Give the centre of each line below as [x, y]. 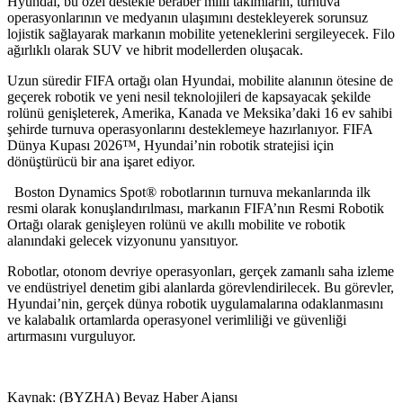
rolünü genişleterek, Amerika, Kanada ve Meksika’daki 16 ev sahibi [200, 112]
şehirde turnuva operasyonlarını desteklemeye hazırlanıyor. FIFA [190, 129]
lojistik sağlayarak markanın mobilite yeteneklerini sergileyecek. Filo [201, 33]
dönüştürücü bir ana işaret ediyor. [103, 161]
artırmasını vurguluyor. [72, 336]
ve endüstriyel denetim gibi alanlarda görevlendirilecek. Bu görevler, [201, 287]
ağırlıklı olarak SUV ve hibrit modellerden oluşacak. [155, 49]
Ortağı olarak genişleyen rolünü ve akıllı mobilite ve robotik [176, 224]
